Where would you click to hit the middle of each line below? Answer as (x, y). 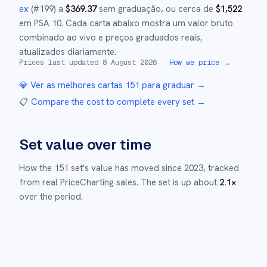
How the (35, 168)
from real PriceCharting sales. (79, 182)
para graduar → (173, 85)
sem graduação (129, 9)
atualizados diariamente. (68, 52)
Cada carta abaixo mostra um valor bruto (148, 23)
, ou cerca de (188, 9)
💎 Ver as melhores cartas (72, 85)
